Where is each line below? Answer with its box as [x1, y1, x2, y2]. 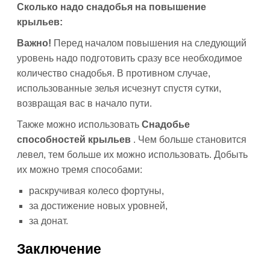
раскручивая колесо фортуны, [29, 186, 164, 196]
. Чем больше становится [133, 134, 246, 145]
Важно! [17, 38, 54, 48]
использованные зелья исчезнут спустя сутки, [17, 83, 221, 93]
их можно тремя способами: [17, 165, 142, 175]
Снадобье [142, 119, 190, 130]
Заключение [17, 241, 101, 257]
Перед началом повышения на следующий [54, 38, 246, 48]
